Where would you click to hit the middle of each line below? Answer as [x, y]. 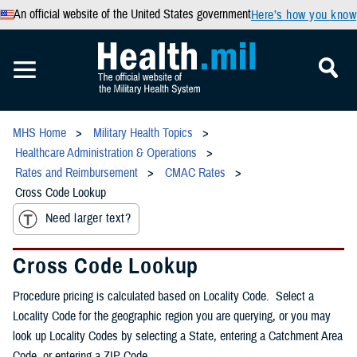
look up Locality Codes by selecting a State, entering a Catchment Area [178, 336]
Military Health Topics [143, 133]
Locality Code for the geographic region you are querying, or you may [172, 316]
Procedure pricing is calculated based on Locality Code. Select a [163, 296]
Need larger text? [88, 219]
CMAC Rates [195, 173]
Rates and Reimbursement [76, 173]
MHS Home [39, 133]
